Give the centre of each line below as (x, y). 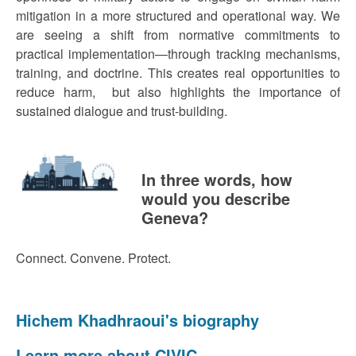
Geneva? (174, 217)
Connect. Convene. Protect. (93, 258)
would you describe (215, 198)
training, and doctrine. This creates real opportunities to (178, 73)
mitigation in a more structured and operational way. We (178, 15)
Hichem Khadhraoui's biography (140, 320)
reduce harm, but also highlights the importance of (178, 92)
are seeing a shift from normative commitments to (178, 35)
